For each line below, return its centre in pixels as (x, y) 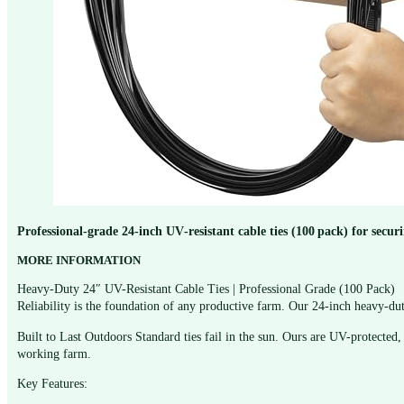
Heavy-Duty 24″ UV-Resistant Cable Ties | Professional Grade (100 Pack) (207, 289)
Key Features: (53, 383)
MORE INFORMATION (79, 261)
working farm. (55, 353)
